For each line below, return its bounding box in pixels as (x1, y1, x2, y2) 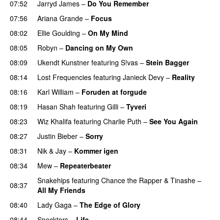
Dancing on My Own (65, 42, 133, 53)
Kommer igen (74, 145, 118, 156)
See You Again (149, 116, 198, 126)
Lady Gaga (37, 199, 72, 210)
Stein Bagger (146, 57, 189, 67)
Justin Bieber (37, 131, 78, 141)
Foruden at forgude (82, 86, 147, 97)
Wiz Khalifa (37, 116, 72, 126)
